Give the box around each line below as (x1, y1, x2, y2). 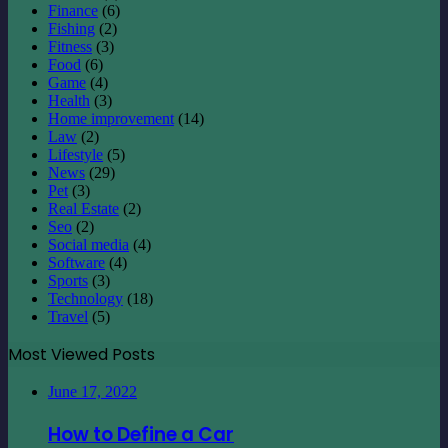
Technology (48, 154, 123, 172)
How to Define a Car (48, 285, 234, 313)
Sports (48, 136, 88, 154)
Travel (48, 172, 88, 190)
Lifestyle (48, 10, 103, 28)
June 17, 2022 (48, 247, 137, 265)
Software (48, 118, 105, 136)
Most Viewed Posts (8, 207, 155, 231)
